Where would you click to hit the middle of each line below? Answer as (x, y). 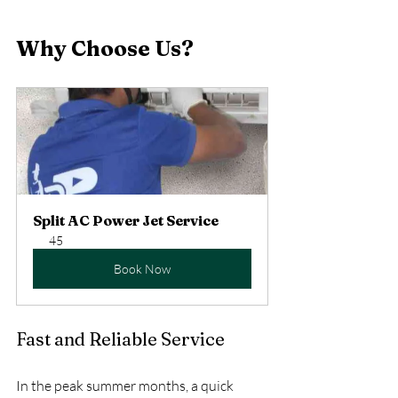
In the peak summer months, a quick (126, 385)
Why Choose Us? (105, 48)
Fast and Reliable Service (120, 338)
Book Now (142, 268)
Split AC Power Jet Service (126, 220)
